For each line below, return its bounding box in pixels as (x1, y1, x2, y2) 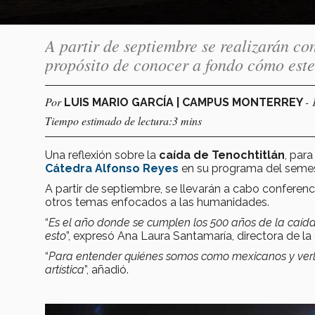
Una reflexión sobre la (45, 148, 159, 162)
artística (45, 262, 84, 276)
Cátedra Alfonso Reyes (45, 161, 179, 175)
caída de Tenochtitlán (159, 148, 285, 162)
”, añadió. (84, 262, 129, 276)
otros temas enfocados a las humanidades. (45, 195, 269, 209)
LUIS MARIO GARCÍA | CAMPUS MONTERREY (64, 95, 305, 109)
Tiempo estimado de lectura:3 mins (45, 112, 202, 128)
